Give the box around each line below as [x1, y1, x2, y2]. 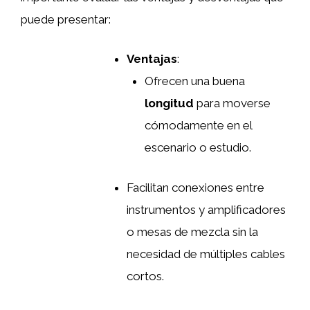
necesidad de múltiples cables [127, 246, 285, 261]
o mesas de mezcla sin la [127, 224, 258, 239]
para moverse [193, 96, 271, 111]
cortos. [127, 268, 164, 283]
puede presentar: [21, 12, 111, 26]
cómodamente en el [144, 118, 252, 133]
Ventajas [127, 52, 177, 66]
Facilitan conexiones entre [127, 180, 264, 194]
